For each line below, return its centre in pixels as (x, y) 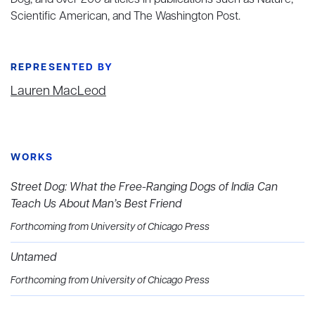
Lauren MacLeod (58, 91)
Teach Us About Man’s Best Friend (96, 205)
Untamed (33, 258)
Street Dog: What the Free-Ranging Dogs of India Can (144, 188)
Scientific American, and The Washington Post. (126, 17)
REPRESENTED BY (62, 68)
